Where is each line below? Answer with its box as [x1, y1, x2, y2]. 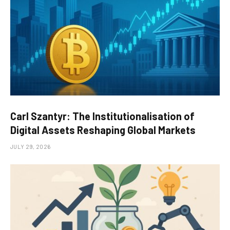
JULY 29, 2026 [10, 143, 51, 150]
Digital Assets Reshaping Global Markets [10, 123, 196, 136]
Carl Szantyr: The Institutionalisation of [10, 109, 195, 122]
